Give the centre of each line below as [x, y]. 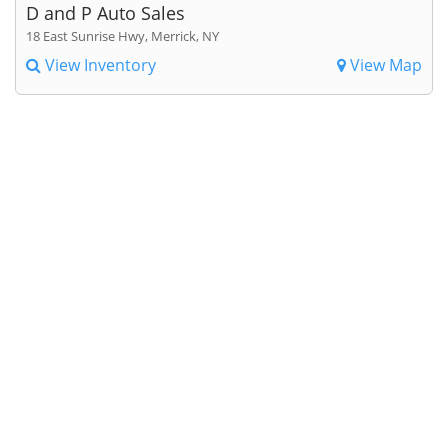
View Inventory [98, 64]
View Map [384, 64]
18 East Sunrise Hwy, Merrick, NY [122, 35]
